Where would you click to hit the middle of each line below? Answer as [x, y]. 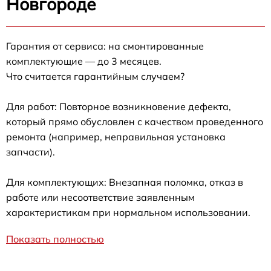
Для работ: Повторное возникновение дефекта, [119, 106]
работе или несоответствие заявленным [100, 197]
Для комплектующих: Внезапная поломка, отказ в [125, 182]
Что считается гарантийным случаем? [95, 76]
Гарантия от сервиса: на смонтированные [105, 46]
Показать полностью [55, 239]
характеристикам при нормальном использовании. [128, 212]
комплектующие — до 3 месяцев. [84, 61]
